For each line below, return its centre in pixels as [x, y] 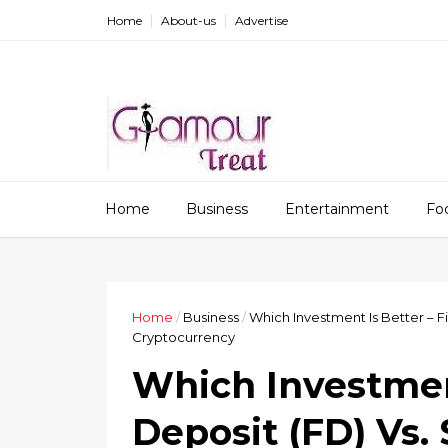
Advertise [261, 20]
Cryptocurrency [183, 337]
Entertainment [337, 209]
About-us [188, 20]
